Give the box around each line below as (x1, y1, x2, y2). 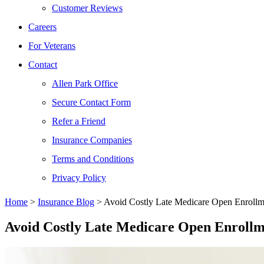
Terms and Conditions (52, 154, 134, 164)
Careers (28, 22, 57, 32)
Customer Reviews (52, 3, 123, 13)
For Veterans (28, 41, 75, 51)
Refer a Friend (52, 116, 105, 126)
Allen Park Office (52, 78, 118, 88)
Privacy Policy (52, 173, 106, 183)
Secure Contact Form (52, 97, 131, 107)
